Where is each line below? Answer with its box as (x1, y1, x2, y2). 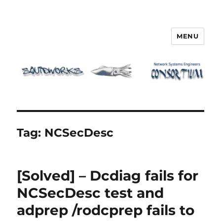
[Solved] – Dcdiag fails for (17, 167, 199, 184)
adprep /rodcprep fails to (17, 201, 195, 219)
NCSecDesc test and (17, 184, 164, 201)
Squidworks (17, 36, 88, 50)
